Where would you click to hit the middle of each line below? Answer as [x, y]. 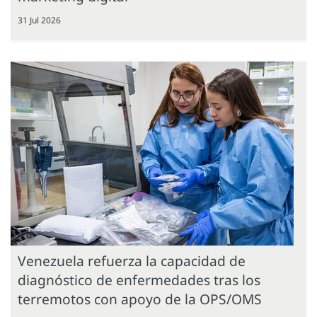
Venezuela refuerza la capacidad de [132, 261]
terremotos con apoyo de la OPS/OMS [140, 299]
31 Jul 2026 [39, 21]
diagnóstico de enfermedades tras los [139, 280]
